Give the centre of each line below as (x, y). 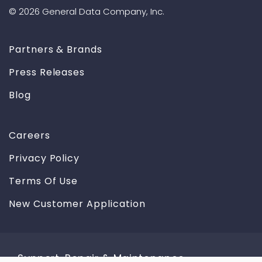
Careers (30, 135)
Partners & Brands (56, 49)
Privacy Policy (44, 158)
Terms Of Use (44, 181)
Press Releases (47, 72)
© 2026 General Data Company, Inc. (87, 11)
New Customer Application (77, 204)
